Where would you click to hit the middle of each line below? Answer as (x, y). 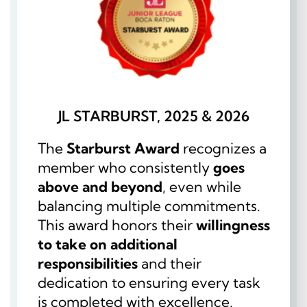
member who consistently (125, 168)
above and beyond (100, 187)
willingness (233, 225)
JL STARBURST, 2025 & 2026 (153, 116)
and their (170, 263)
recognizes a (223, 148)
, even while (202, 187)
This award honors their (117, 225)
